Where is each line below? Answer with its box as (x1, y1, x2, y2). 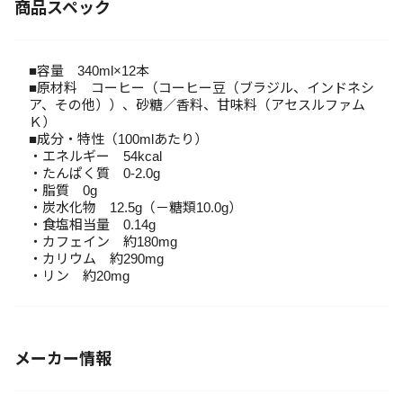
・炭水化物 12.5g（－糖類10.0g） (29, 200, 242, 215)
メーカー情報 (14, 350, 112, 368)
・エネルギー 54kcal (29, 148, 162, 164)
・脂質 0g (29, 183, 97, 198)
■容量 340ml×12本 (29, 63, 149, 78)
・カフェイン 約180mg (29, 234, 177, 249)
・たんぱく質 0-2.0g (29, 166, 160, 181)
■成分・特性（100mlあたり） (29, 131, 208, 147)
